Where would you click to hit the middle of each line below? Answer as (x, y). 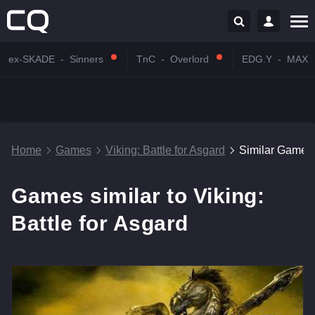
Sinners (86, 59)
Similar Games (276, 150)
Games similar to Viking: (138, 196)
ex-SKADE (32, 59)
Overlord (189, 59)
